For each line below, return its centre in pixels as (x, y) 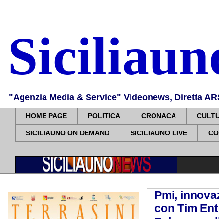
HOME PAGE (46, 116)
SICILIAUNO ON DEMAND (68, 133)
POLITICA (104, 116)
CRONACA (159, 116)
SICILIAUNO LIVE (159, 133)
